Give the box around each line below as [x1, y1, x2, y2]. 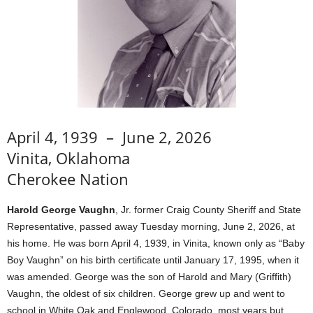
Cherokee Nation [7, 168, 129, 189]
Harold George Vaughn [7, 204, 115, 215]
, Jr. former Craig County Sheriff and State [115, 204, 301, 215]
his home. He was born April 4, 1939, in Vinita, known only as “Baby [7, 238, 305, 249]
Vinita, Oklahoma [7, 147, 130, 168]
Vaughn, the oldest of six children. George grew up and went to [7, 288, 285, 299]
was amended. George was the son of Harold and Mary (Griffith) [7, 271, 291, 282]
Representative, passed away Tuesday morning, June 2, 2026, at [7, 221, 295, 232]
